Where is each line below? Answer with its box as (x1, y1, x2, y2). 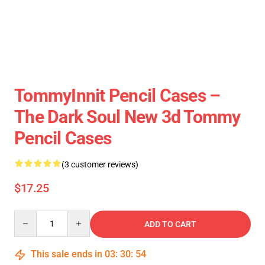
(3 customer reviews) (62, 160, 138, 169)
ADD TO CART (144, 219, 196, 229)
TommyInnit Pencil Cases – (14, 85, 221, 106)
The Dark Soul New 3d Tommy (14, 106, 241, 127)
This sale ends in (28, 248, 105, 260)
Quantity (14, 211, 46, 221)
